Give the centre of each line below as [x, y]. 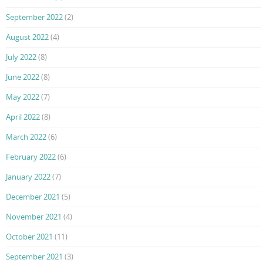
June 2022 [23, 77]
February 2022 [31, 157]
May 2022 [23, 97]
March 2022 [26, 137]
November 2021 [34, 217]
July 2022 [21, 57]
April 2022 [23, 117]
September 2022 [34, 17]
